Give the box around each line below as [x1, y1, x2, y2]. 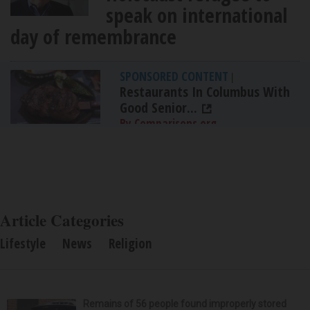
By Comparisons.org [120, 115, 217, 131]
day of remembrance [10, 22, 176, 50]
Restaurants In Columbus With [120, 82, 290, 101]
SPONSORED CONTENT [120, 67, 228, 84]
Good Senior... [120, 98, 197, 117]
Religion [109, 234, 152, 253]
